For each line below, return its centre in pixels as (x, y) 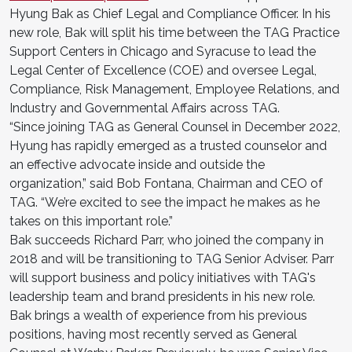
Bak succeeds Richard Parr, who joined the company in (167, 240)
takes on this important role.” (91, 221)
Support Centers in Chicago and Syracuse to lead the (163, 51)
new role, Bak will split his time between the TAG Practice (174, 32)
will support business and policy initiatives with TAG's (163, 277)
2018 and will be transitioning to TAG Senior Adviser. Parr (172, 258)
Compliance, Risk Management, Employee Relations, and (174, 89)
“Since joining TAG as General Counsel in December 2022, (175, 126)
